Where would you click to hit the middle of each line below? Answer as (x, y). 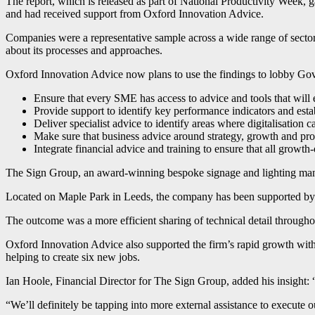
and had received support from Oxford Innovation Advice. (135, 14)
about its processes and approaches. (84, 51)
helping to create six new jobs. (73, 257)
